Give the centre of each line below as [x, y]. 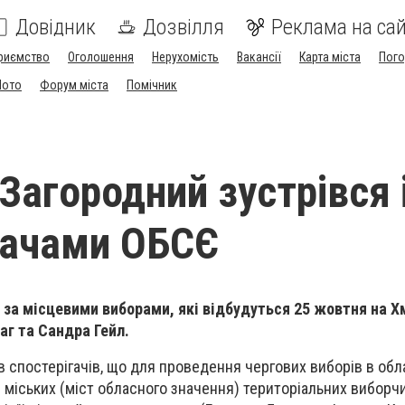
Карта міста [330, 57]
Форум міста [74, 85]
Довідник [56, 27]
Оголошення [101, 57]
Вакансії [259, 57]
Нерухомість [185, 57]
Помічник [152, 85]
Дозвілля [184, 27]
